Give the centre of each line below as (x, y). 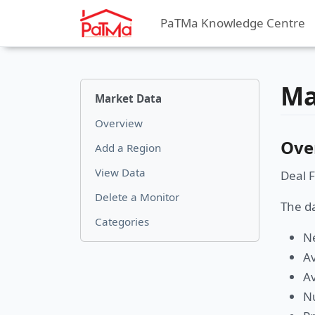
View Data (120, 172)
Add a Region (128, 147)
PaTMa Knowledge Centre (232, 23)
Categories (122, 221)
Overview (119, 123)
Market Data (128, 98)
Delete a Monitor (137, 197)
